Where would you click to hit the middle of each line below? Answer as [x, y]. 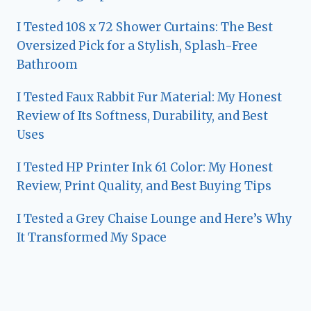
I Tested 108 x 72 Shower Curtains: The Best [145, 27]
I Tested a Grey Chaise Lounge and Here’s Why [154, 218]
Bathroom [47, 64]
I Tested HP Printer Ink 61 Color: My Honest [145, 167]
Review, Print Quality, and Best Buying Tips [144, 186]
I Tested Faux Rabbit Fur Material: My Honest [149, 97]
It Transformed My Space [92, 237]
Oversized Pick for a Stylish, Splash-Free [137, 45]
